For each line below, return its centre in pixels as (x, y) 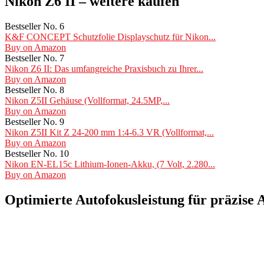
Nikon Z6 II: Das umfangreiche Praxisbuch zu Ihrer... (104, 69)
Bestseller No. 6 (34, 27)
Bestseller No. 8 (34, 90)
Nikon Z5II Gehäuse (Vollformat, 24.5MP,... (87, 101)
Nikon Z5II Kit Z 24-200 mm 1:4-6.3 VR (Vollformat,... (109, 133)
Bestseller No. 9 (34, 122)
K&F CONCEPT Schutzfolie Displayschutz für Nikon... (110, 37)
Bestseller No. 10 (37, 154)
